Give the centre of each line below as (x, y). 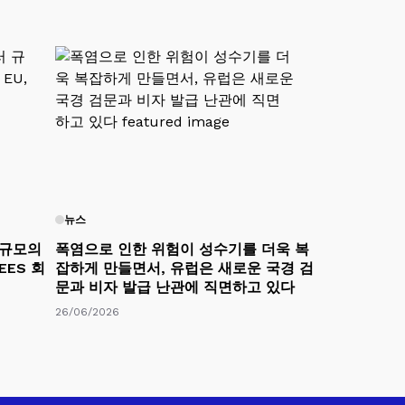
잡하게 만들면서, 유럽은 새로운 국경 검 (184, 268)
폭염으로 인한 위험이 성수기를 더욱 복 (182, 249)
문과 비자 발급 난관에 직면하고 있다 (175, 287)
